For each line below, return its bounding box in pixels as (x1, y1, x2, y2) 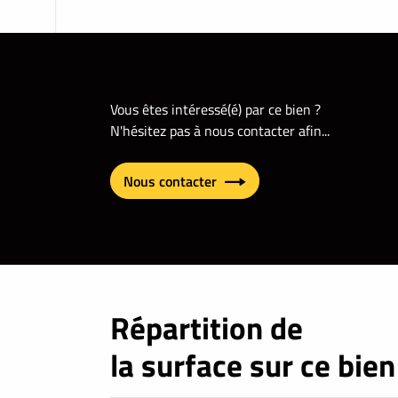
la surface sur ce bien (110, 341, 395, 390)
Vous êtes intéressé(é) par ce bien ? (110, 98, 321, 120)
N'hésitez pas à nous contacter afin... (110, 119, 330, 141)
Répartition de (110, 304, 303, 353)
